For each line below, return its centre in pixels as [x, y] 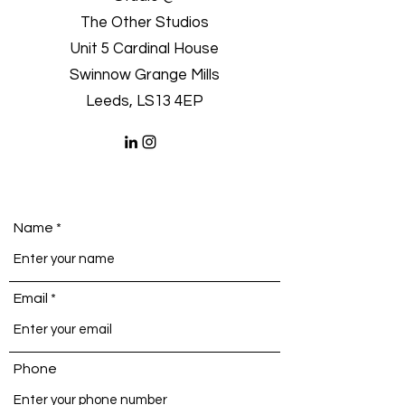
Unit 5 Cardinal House [145, 49]
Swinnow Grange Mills [145, 75]
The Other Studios [145, 23]
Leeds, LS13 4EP [145, 101]
